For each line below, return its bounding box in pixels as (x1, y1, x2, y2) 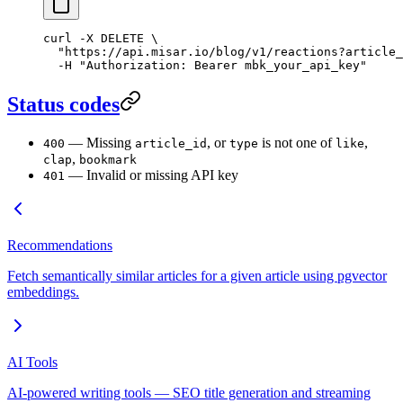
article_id (135, 137, 207, 151)
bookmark (79, 153, 137, 167)
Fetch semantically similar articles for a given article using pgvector (7, 268, 387, 284)
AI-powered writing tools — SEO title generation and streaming (7, 385, 371, 401)
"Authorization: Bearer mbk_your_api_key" (72, 58, 367, 73)
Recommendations (7, 237, 112, 254)
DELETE (94, 31, 144, 46)
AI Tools (7, 354, 58, 371)
